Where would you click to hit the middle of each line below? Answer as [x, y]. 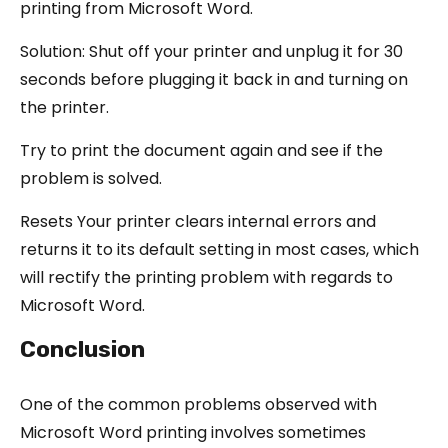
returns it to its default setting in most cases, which [219, 249]
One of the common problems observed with [198, 404]
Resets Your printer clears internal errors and [198, 221]
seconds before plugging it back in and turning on [214, 79]
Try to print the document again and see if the [201, 150]
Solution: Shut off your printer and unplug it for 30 [211, 51]
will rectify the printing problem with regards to [206, 277]
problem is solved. [91, 178]
